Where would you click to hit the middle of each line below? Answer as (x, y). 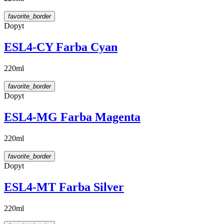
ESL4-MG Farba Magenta (72, 117)
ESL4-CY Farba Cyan (61, 47)
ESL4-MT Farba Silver (64, 187)
